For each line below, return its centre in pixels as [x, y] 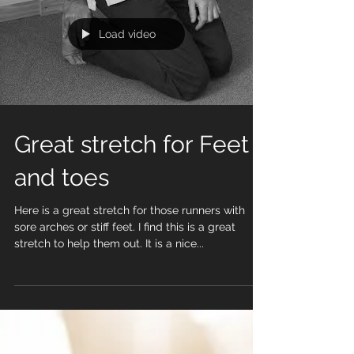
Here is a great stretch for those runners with [130, 235]
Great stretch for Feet [132, 169]
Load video [127, 59]
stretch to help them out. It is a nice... [109, 269]
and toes [62, 203]
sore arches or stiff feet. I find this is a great [125, 252]
